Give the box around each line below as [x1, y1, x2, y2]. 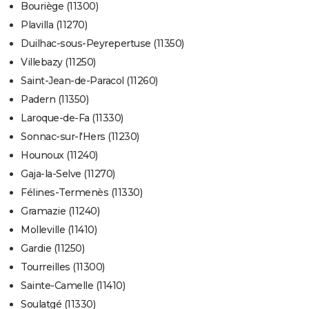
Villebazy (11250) [21, 56, 96, 69]
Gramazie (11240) [21, 205, 99, 218]
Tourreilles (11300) [21, 261, 105, 274]
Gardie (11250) [21, 242, 84, 255]
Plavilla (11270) [21, 19, 87, 32]
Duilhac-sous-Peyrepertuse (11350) [21, 37, 184, 50]
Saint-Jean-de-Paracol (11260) [21, 74, 158, 88]
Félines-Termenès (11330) [21, 186, 142, 199]
